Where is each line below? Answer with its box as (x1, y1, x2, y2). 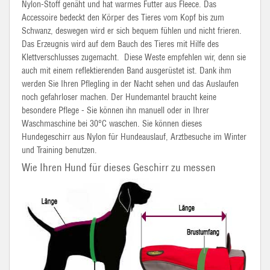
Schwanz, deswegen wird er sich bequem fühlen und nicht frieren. (22, 25, 242, 36)
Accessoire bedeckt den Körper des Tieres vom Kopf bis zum (22, 12, 224, 23)
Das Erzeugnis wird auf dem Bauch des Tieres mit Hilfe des (22, 39, 219, 49)
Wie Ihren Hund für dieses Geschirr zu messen (22, 161, 216, 174)
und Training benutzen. (22, 145, 97, 155)
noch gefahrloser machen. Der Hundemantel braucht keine (22, 92, 216, 102)
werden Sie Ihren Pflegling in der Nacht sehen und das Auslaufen (22, 78, 239, 89)
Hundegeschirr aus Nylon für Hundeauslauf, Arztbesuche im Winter (22, 131, 246, 142)
